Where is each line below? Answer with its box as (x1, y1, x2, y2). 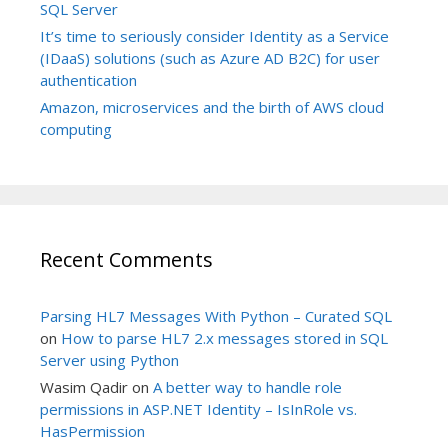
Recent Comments (40, 246, 213, 274)
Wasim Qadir (40, 377, 128, 398)
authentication (40, 70, 137, 91)
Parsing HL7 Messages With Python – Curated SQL (40, 306, 392, 327)
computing (40, 119, 112, 140)
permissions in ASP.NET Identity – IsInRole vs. (40, 399, 357, 420)
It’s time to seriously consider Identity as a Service (40, 26, 389, 47)
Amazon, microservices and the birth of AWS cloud (40, 97, 384, 118)
